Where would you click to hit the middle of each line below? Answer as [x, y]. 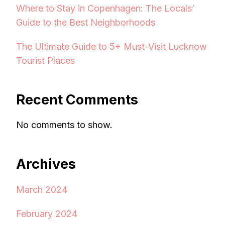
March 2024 [42, 189]
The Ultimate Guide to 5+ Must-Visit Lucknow [111, 46]
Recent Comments [77, 99]
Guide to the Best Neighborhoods [86, 22]
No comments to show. [64, 125]
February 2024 [47, 213]
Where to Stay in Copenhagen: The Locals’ [105, 8]
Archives [46, 164]
